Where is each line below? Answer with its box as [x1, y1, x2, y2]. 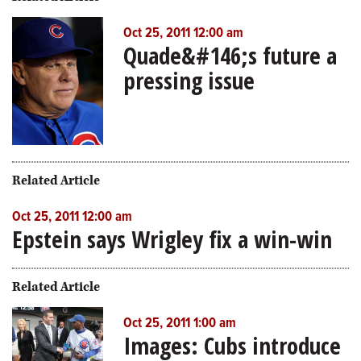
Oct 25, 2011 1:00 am [122, 314, 236, 333]
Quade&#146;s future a [122, 39, 337, 72]
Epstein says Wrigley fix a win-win [12, 222, 332, 255]
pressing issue [122, 64, 255, 97]
